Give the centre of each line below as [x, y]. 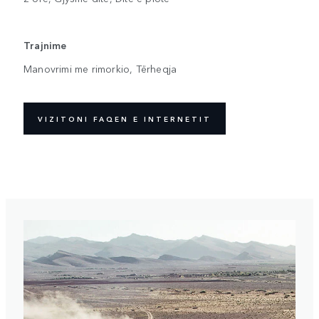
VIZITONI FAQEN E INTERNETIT [125, 119]
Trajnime [45, 45]
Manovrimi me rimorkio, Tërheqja [100, 69]
